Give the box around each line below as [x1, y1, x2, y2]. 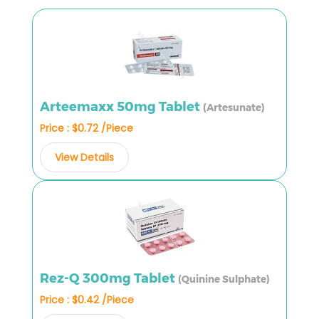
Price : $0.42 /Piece [40, 292, 134, 307]
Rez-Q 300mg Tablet [40, 270, 178, 286]
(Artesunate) [203, 101, 265, 113]
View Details [55, 150, 114, 164]
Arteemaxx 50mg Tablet [40, 98, 203, 115]
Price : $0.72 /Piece [40, 120, 133, 135]
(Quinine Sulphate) [178, 273, 270, 285]
